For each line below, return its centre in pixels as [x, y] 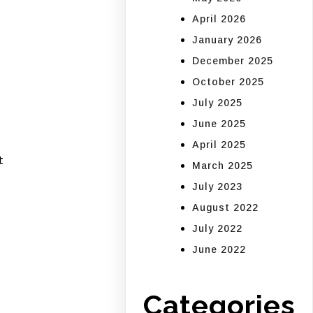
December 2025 [233, 60]
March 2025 [223, 165]
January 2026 [227, 39]
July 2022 [218, 228]
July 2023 [218, 186]
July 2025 [218, 102]
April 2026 [219, 19]
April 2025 [219, 144]
